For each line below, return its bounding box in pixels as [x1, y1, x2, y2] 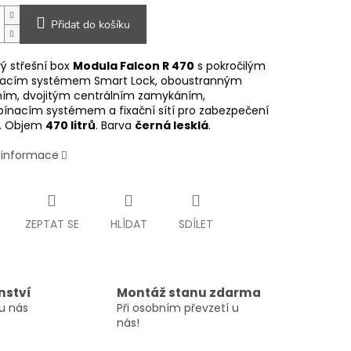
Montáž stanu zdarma [117, 284, 261, 301]
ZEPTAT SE [24, 216, 79, 233]
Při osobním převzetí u [117, 299, 239, 316]
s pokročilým [194, 58, 266, 74]
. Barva [95, 118, 135, 134]
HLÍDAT [110, 216, 147, 233]
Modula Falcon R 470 [72, 58, 194, 74]
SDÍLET [178, 216, 213, 233]
